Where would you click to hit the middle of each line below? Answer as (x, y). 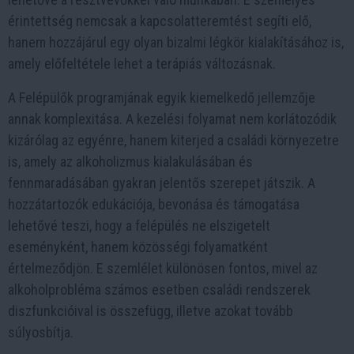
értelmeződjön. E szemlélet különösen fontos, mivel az (163, 268)
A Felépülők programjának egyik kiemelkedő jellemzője (162, 97)
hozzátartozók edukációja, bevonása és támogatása (154, 204)
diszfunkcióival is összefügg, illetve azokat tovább (151, 311)
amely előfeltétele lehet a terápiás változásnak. (142, 63)
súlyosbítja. (41, 332)
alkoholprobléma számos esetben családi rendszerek (159, 289)
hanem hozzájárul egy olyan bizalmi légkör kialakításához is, (176, 42)
